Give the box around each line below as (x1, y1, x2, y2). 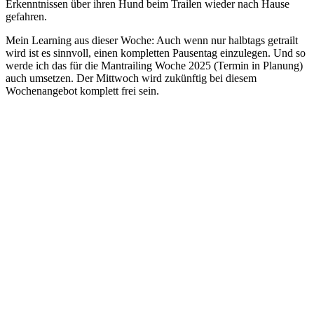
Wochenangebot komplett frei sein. (6, 85, 159, 97)
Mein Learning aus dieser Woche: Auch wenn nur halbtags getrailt (6, 34, 298, 47)
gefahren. (6, 11, 47, 23)
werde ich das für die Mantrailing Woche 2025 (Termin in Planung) (6, 60, 303, 72)
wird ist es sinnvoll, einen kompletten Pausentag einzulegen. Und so (6, 47, 306, 60)
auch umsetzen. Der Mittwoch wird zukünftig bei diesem (6, 72, 257, 85)
